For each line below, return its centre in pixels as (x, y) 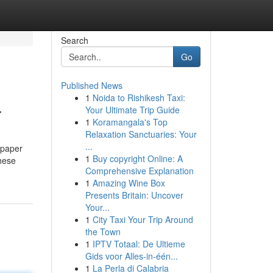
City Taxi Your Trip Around (143, 219)
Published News (91, 85)
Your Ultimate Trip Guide (132, 110)
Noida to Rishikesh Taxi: (139, 97)
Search (74, 40)
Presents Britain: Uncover (134, 195)
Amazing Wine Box (129, 183)
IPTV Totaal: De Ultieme (139, 244)
